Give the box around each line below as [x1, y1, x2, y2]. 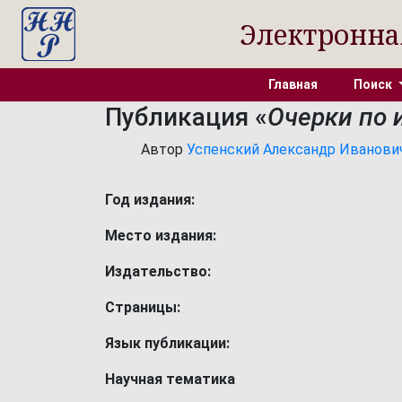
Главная [268, 77, 319, 92]
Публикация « [105, 102, 267, 132]
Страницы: [105, 299, 180, 316]
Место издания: [105, 227, 216, 244]
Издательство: [105, 263, 211, 280]
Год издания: [105, 191, 195, 208]
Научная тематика [105, 371, 235, 388]
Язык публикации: [105, 335, 230, 352]
